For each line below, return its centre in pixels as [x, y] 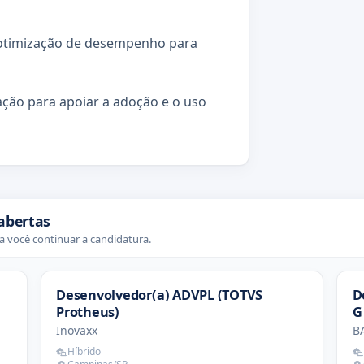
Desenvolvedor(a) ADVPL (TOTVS [160, 295]
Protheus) [88, 312]
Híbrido [84, 351]
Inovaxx [77, 331]
